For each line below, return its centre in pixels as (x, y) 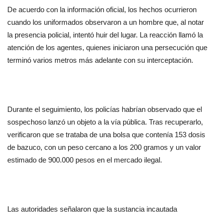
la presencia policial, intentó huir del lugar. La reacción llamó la (105, 35)
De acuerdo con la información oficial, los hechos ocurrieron (102, 10)
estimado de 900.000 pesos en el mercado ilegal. (85, 160)
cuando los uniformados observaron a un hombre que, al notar (106, 23)
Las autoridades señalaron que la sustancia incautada (92, 209)
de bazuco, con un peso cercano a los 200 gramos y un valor (104, 148)
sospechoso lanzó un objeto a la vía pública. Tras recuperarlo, (105, 122)
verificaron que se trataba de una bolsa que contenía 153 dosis (106, 135)
